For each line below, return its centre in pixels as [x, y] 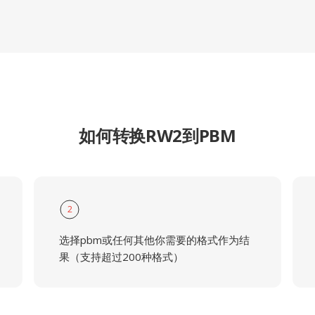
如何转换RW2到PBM [157, 135]
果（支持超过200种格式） [121, 257]
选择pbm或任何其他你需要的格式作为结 [154, 240]
